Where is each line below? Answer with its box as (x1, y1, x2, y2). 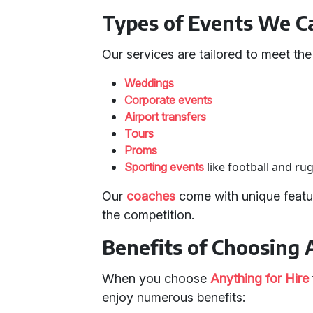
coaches (126, 189, 176, 203)
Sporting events (124, 160, 205, 174)
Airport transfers (124, 110, 207, 124)
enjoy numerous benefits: (102, 290, 246, 305)
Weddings (124, 76, 175, 90)
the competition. (102, 208, 195, 222)
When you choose (102, 271, 211, 286)
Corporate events (124, 93, 213, 107)
